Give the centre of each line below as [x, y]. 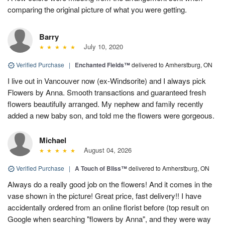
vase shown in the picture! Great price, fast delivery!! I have [104, 195]
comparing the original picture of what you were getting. [97, 9]
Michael [53, 140]
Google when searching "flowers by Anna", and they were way [109, 218]
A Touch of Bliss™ [101, 168]
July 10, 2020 [101, 46]
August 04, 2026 [105, 150]
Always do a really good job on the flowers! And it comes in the [110, 184]
